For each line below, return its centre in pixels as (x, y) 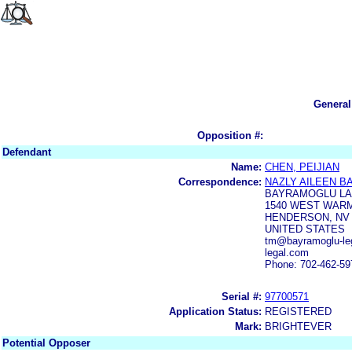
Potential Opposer (46, 343)
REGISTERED (298, 311)
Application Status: (215, 311)
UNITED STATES (305, 229)
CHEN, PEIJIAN (302, 167)
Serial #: (242, 296)
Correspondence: (220, 181)
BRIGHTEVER (298, 326)
